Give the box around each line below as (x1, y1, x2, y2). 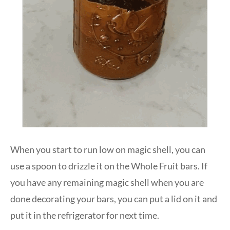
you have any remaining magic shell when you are (10, 177, 204, 188)
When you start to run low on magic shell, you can (10, 144, 205, 156)
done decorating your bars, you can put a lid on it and (10, 193, 217, 205)
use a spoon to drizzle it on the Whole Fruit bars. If (10, 160, 207, 172)
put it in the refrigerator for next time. (10, 209, 159, 221)
